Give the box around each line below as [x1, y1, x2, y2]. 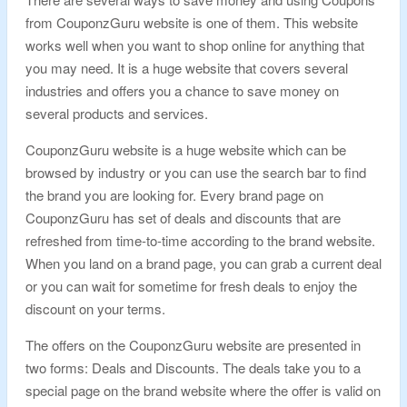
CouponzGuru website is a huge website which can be [25, 140, 346, 159]
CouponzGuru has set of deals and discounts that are [25, 208, 341, 227]
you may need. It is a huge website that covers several [25, 58, 348, 77]
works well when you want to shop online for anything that [25, 35, 364, 55]
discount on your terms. [25, 299, 165, 318]
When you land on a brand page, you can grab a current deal [25, 253, 382, 273]
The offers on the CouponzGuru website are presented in [25, 335, 361, 354]
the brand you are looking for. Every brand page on [25, 185, 323, 204]
